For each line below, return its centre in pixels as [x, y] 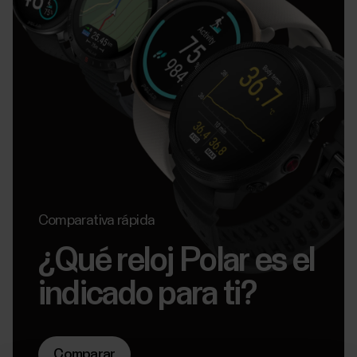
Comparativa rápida [96, 221]
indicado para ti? [147, 294]
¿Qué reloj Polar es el [177, 261]
